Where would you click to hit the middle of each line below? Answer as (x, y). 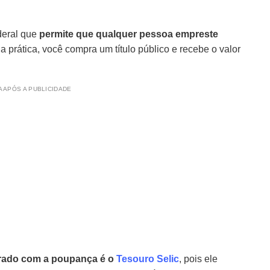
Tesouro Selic (148, 259)
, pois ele (198, 259)
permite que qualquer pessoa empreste (129, 34)
